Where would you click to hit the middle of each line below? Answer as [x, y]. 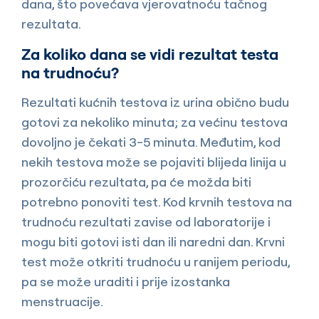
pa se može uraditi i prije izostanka [126, 281]
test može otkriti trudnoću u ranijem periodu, [156, 261]
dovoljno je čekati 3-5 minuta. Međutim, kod [151, 142]
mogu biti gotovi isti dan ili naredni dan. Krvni [153, 241]
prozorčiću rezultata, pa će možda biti [136, 182]
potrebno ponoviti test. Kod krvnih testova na [157, 202]
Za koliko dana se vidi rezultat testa [150, 54]
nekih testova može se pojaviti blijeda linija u [154, 162]
